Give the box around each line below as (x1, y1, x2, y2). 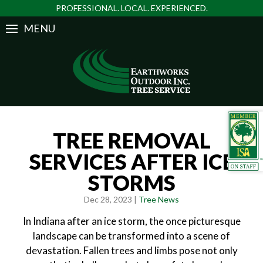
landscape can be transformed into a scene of (33, 230, 230, 242)
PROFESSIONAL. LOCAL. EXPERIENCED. (55, 3, 208, 13)
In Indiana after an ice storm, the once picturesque (22, 215, 241, 227)
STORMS (87, 170, 176, 195)
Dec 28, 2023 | (84, 194, 139, 204)
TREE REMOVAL (52, 127, 211, 153)
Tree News (139, 194, 179, 204)
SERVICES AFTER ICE (29, 149, 234, 174)
